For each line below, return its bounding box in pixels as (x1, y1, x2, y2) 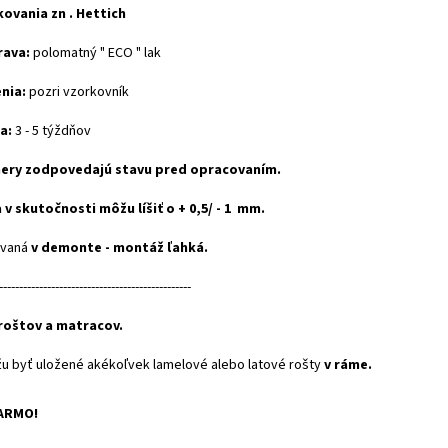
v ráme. (324, 355, 372, 375)
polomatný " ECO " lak (30, 43, 161, 63)
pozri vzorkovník (26, 82, 129, 102)
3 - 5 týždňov (12, 121, 91, 141)
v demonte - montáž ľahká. (28, 238, 208, 258)
